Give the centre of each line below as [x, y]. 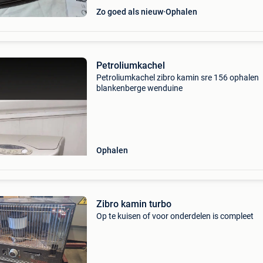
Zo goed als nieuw [129, 12]
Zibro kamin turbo [134, 204]
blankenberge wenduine [139, 88]
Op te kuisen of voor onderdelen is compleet [175, 216]
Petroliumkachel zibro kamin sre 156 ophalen [177, 77]
